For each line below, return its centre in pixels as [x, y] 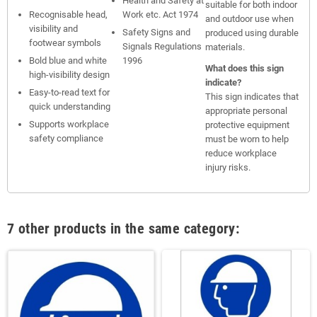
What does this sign [244, 69]
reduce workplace [241, 154]
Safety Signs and [156, 33]
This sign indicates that [252, 97]
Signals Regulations [162, 47]
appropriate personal [246, 111]
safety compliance [66, 139]
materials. [225, 47]
